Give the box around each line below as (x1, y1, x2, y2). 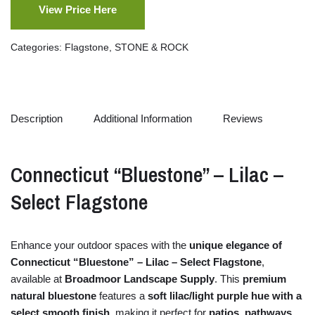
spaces (115, 238, 151, 251)
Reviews (223, 112, 263, 125)
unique (189, 238, 226, 251)
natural (11, 289, 48, 302)
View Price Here (39, 3, 117, 15)
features (99, 289, 139, 302)
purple (217, 289, 251, 302)
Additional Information (94, 112, 192, 125)
